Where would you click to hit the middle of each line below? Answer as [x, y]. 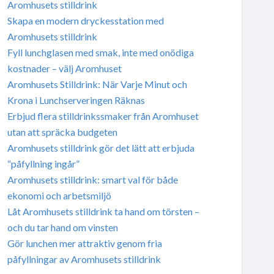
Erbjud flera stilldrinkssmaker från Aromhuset [103, 116]
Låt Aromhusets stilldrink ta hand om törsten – [103, 211]
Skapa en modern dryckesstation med [85, 20]
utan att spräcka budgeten [62, 131]
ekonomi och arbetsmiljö [59, 195]
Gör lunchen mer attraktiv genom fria [84, 243]
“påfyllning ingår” [43, 163]
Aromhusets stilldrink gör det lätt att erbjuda [101, 147]
